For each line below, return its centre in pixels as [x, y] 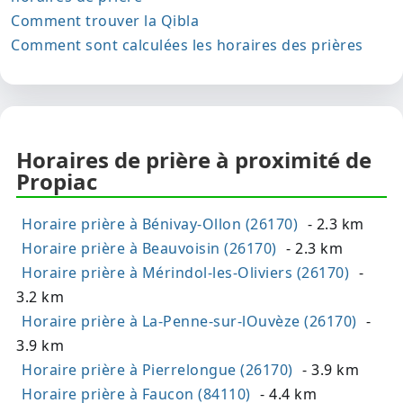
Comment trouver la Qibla [105, 21]
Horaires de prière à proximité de [194, 160]
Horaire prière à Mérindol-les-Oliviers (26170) [185, 273]
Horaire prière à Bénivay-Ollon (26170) [160, 224]
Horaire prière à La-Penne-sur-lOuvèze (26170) [189, 322]
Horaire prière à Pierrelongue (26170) [157, 370]
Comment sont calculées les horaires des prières [187, 45]
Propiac [57, 182]
